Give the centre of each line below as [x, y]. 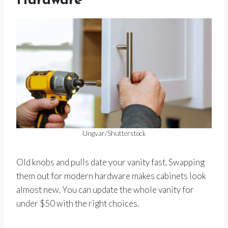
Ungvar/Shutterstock [114, 134]
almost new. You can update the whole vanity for [105, 190]
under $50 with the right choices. [78, 204]
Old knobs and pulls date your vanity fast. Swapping [110, 162]
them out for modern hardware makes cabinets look [111, 176]
